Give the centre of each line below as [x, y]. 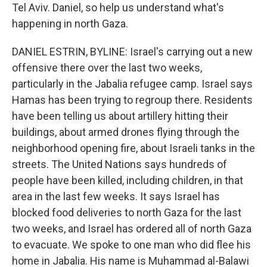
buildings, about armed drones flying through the [126, 132]
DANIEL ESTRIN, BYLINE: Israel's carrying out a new [132, 52]
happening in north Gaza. [70, 24]
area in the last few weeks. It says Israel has [116, 196]
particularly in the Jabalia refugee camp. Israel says [132, 84]
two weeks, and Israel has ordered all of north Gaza [132, 229]
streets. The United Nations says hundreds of [119, 164]
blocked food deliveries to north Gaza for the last [127, 212]
